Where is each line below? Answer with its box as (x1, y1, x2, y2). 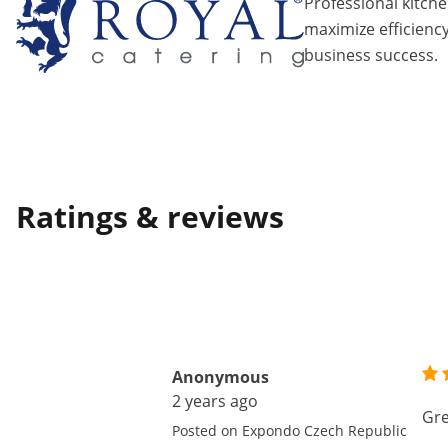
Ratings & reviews (16, 196, 284, 237)
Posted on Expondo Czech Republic (172, 421, 407, 440)
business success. (304, 44, 438, 66)
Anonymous (172, 366, 269, 388)
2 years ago (172, 390, 258, 412)
